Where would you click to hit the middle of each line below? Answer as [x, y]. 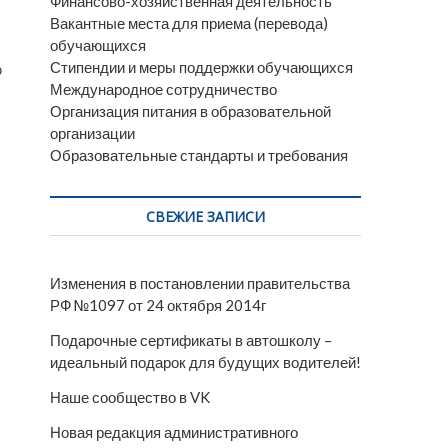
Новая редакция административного [174, 432]
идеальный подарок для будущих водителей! [205, 362]
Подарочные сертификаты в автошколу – [191, 340]
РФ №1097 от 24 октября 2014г [158, 305]
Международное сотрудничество [163, 89]
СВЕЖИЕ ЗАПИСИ [205, 216]
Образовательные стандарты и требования [199, 155]
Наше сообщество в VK [130, 397]
